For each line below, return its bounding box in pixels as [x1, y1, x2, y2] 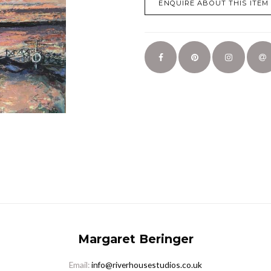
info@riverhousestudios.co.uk [91, 259, 202, 270]
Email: [69, 259, 91, 270]
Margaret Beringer [77, 231, 194, 246]
